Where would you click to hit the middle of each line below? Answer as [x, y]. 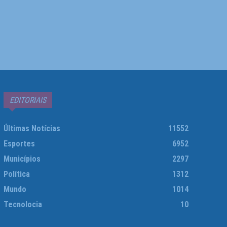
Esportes [19, 144]
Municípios [22, 159]
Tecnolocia [23, 205]
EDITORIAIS [28, 100]
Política [16, 174]
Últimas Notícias [32, 129]
